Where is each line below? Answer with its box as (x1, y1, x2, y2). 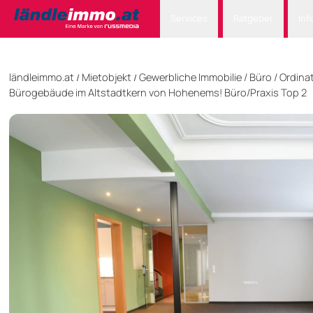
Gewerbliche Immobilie (139, 70, 242, 85)
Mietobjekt (82, 70, 131, 85)
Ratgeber (233, 12, 273, 25)
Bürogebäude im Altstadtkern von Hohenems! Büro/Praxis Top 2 (9, 85, 307, 100)
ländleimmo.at (9, 70, 74, 85)
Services (170, 12, 208, 25)
